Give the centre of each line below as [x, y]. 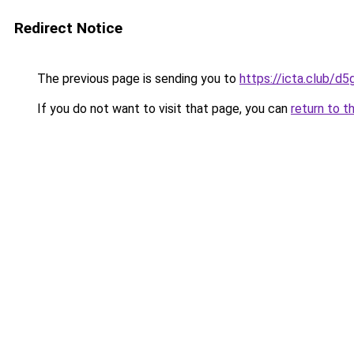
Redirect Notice [68, 28]
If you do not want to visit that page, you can [162, 109]
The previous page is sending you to [137, 79]
